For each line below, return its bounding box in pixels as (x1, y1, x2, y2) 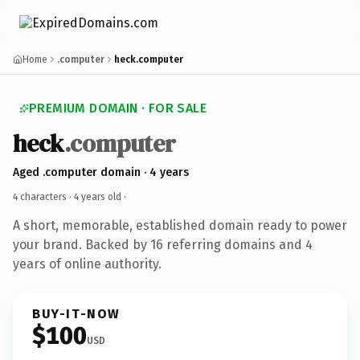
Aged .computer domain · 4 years (13, 165, 189, 179)
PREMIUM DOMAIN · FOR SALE (29, 100, 207, 116)
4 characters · (13, 190, 74, 202)
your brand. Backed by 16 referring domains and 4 (13, 236, 313, 252)
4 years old (74, 190, 121, 202)
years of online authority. (13, 256, 162, 272)
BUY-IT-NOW (32, 305, 121, 321)
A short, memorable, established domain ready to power (13, 217, 347, 233)
